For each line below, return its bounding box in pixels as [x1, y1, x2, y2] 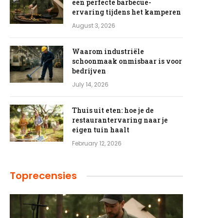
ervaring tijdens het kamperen [72, 7, 181, 17]
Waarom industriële [72, 47, 144, 56]
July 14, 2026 [72, 80, 109, 89]
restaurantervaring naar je [72, 115, 168, 125]
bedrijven [72, 66, 106, 75]
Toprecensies [10, 169, 77, 182]
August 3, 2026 [72, 21, 115, 30]
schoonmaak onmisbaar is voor [72, 56, 182, 66]
